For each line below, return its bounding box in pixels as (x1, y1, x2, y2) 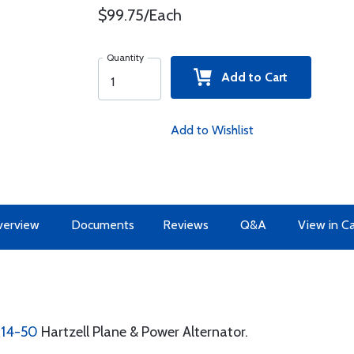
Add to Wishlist (170, 122, 254, 137)
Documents (70, 217, 134, 232)
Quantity (106, 51, 144, 63)
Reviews (162, 217, 209, 232)
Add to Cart (212, 70, 288, 85)
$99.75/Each (97, 6, 182, 24)
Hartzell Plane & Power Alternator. (38, 323, 248, 341)
